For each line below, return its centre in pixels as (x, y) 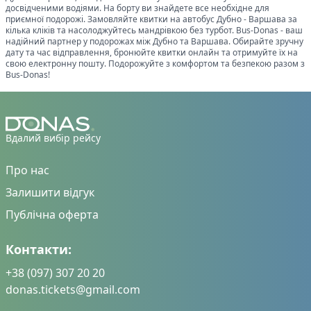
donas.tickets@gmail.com (73, 290)
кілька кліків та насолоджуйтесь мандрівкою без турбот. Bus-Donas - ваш (154, 30)
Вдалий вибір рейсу (53, 138)
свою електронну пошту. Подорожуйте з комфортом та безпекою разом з (155, 63)
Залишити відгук (50, 193)
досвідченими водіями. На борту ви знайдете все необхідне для (137, 8)
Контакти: (39, 250)
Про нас (27, 170)
